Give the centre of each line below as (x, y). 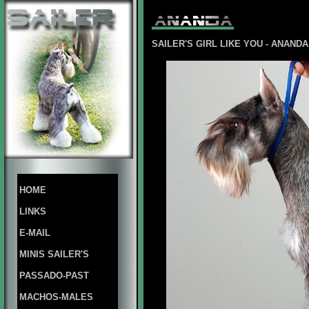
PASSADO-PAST (54, 276)
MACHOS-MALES (56, 297)
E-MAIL (35, 233)
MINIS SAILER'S (54, 254)
